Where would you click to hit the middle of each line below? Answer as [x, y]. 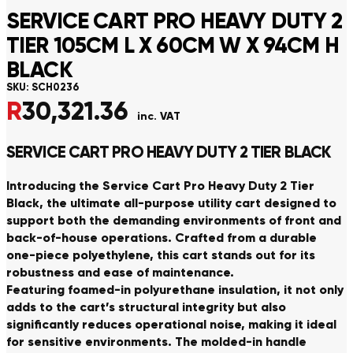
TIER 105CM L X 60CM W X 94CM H [173, 45]
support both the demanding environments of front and [174, 221]
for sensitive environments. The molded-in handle [156, 342]
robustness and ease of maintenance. [120, 273]
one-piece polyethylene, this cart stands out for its [161, 255]
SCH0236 [55, 87]
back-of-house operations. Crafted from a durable [162, 238]
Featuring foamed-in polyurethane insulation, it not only [175, 290]
